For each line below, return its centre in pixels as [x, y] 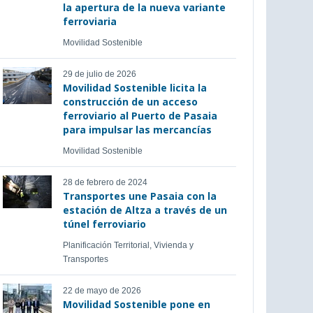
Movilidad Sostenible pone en [136, 304]
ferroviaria [89, 21]
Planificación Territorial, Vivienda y [128, 245]
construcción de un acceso [130, 102]
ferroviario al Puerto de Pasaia [140, 116]
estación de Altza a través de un [145, 210]
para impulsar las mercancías [137, 130]
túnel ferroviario [104, 224]
